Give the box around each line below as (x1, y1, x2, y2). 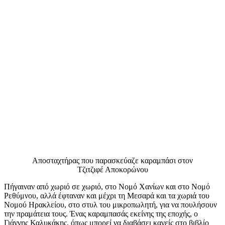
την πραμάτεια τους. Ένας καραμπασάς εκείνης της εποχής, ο (4, 209, 198, 218)
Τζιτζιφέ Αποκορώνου (77, 165, 148, 174)
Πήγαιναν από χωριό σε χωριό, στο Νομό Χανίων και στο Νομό (4, 182, 210, 191)
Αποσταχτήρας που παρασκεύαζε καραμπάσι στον (32, 156, 193, 165)
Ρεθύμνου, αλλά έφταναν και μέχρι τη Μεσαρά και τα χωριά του (4, 191, 209, 200)
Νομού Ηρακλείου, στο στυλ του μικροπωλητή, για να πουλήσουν (4, 200, 217, 209)
